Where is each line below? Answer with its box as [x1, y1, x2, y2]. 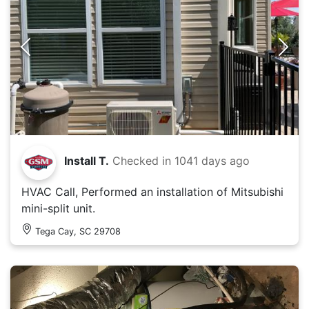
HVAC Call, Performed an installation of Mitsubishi [21, 184, 283, 199]
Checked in [112, 153, 175, 168]
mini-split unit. [21, 201, 95, 215]
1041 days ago [175, 153, 250, 168]
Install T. [64, 153, 109, 168]
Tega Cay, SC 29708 [35, 226, 121, 237]
